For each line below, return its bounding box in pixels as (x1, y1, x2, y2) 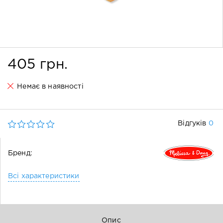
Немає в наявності (15, 84, 84, 90)
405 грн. (7, 59, 68, 71)
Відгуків (178, 120, 209, 127)
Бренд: (8, 150, 32, 157)
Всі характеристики (8, 173, 80, 180)
